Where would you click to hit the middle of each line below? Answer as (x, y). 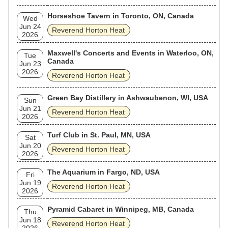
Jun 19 (30, 183)
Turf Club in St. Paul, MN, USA (99, 135)
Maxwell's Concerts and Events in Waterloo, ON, (131, 53)
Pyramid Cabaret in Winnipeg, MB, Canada (121, 209)
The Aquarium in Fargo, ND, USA (104, 172)
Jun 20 (30, 146)
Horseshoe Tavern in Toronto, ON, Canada (121, 16)
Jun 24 (30, 26)
